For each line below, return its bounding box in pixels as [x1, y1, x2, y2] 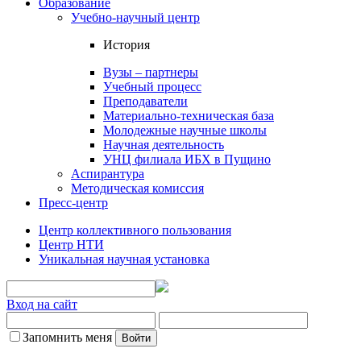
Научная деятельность [103, 137, 224, 151]
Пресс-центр [39, 195, 108, 210]
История [103, 37, 150, 52]
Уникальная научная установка [39, 251, 210, 266]
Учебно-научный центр [71, 10, 200, 24]
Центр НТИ [39, 237, 104, 251]
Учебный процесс [103, 79, 201, 93]
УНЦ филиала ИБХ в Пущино [103, 151, 271, 166]
